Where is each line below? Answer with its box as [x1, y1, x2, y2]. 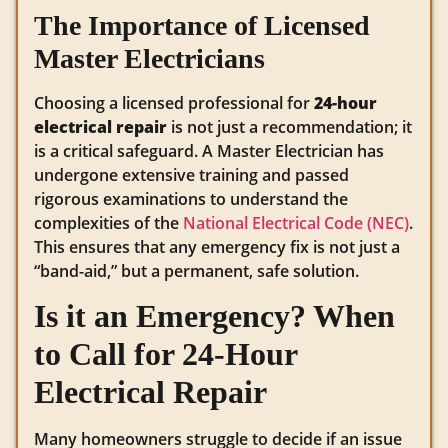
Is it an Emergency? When [34, 298, 395, 335]
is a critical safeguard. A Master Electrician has [34, 139, 384, 162]
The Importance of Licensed [34, 9, 370, 41]
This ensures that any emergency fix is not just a [34, 235, 400, 258]
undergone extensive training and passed [34, 163, 349, 186]
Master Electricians [34, 42, 265, 74]
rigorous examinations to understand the [34, 187, 348, 210]
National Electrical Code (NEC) [183, 211, 409, 234]
